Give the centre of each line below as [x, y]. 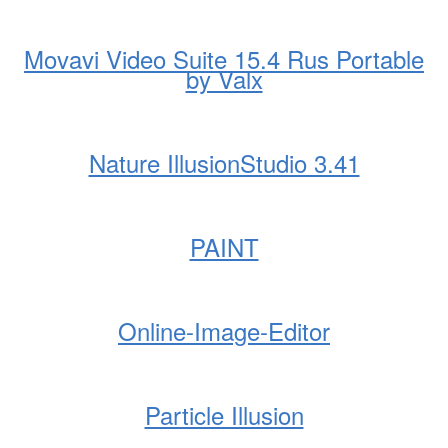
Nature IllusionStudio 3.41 [224, 162]
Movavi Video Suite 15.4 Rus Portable [224, 58]
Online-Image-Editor [224, 330]
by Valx [224, 78]
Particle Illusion [224, 414]
